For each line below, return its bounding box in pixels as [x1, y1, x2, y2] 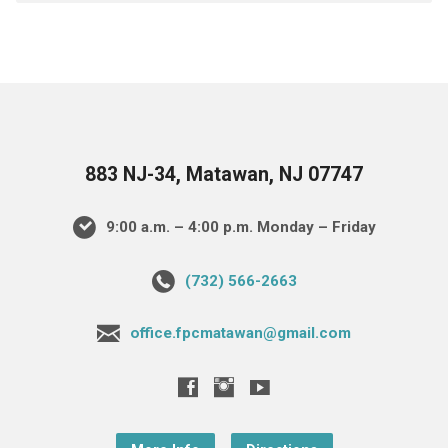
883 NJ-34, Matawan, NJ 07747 [85, 163, 363, 187]
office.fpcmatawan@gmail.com [130, 323, 351, 342]
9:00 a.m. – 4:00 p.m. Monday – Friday [101, 217, 376, 236]
